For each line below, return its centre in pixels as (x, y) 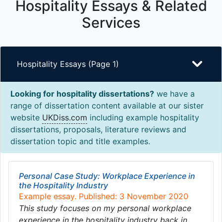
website (26, 117)
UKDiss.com (65, 117)
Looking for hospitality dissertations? (82, 94)
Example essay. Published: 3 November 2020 (104, 196)
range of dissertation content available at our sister (107, 106)
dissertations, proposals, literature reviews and (98, 129)
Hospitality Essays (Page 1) (68, 64)
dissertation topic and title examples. (80, 141)
